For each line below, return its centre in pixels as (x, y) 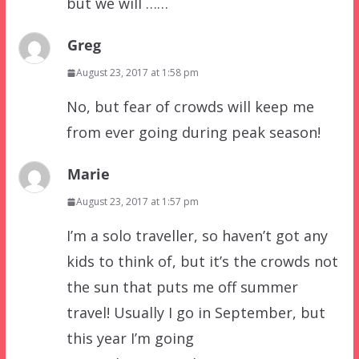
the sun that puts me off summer (182, 287)
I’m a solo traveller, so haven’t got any (197, 236)
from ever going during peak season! (193, 133)
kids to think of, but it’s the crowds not (202, 262)
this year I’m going (130, 339)
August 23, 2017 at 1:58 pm (137, 73)
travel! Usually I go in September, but (196, 313)
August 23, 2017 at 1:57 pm (137, 202)
